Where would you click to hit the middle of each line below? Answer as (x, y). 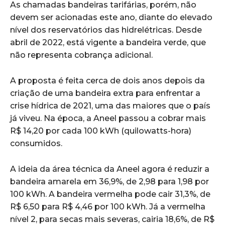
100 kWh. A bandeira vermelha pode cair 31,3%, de (110, 194)
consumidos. (36, 143)
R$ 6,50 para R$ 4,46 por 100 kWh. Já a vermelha (108, 206)
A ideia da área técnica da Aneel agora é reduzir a (110, 169)
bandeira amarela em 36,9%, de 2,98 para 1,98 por (109, 181)
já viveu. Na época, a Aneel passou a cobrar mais (108, 118)
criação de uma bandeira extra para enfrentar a (105, 93)
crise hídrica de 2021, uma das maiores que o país (110, 105)
